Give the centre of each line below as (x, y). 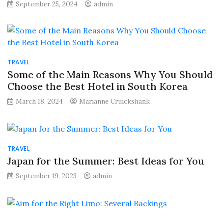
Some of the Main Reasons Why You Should (110, 75)
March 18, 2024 (39, 101)
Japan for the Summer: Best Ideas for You (106, 161)
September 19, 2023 (46, 176)
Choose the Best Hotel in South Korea (97, 86)
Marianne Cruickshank (114, 101)
